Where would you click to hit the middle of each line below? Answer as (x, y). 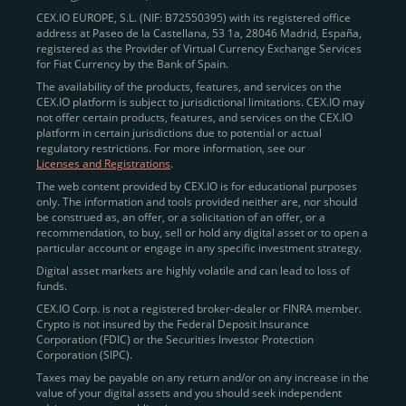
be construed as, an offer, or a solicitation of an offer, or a (181, 217)
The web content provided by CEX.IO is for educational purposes (197, 186)
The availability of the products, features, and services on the (189, 87)
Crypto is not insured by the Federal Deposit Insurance (173, 324)
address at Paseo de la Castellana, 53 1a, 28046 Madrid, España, (199, 33)
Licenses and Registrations (103, 164)
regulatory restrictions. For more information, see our (171, 148)
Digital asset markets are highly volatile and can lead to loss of (193, 271)
